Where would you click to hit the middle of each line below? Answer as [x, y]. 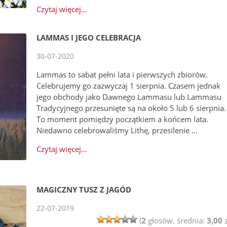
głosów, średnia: [177, 221]
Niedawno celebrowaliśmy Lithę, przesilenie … [117, 130]
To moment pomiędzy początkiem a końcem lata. [123, 119]
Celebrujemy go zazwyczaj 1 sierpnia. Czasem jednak [129, 86]
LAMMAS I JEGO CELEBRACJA [89, 38]
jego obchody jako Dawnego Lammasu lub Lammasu [129, 97]
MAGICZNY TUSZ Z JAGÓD [84, 190]
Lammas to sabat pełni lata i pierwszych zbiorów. [122, 75]
